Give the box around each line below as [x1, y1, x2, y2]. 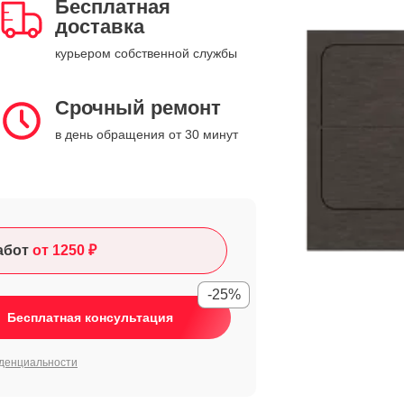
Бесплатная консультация [7, 310, 173, 325]
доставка [55, 15, 144, 38]
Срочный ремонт [55, 96, 221, 119]
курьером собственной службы [55, 46, 237, 60]
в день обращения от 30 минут [55, 127, 238, 142]
